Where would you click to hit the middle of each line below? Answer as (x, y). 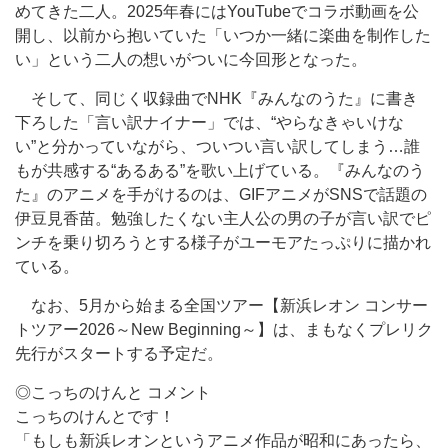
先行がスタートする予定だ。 (119, 353)
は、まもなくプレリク (353, 329)
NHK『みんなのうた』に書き (312, 98)
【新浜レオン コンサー (346, 305)
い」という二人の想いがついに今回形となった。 (191, 59)
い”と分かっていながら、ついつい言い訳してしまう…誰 (217, 146)
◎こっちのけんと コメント (113, 392)
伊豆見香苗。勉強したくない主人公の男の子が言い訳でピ (223, 218)
